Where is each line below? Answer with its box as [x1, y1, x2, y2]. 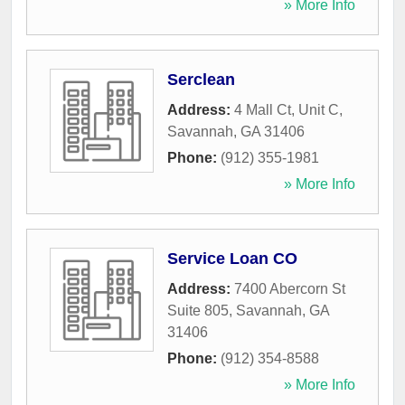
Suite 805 [167, 303, 229, 319]
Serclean [167, 71, 235, 89]
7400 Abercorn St [234, 281, 345, 297]
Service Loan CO [167, 250, 297, 268]
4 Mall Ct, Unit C [234, 102, 339, 118]
